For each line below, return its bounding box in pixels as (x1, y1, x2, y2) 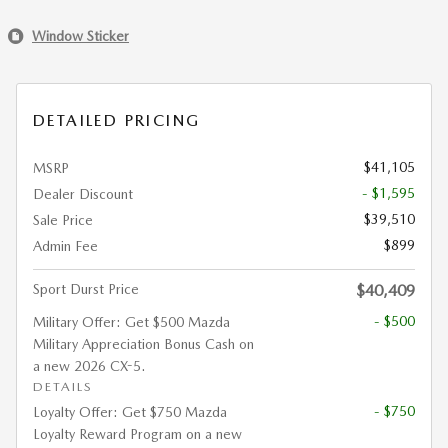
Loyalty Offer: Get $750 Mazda (33, 404, 227, 420)
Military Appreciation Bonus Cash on (33, 336, 254, 352)
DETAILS (33, 379, 93, 394)
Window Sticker (32, 27, 129, 44)
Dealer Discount (33, 186, 133, 202)
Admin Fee (33, 238, 98, 254)
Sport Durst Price (33, 281, 139, 297)
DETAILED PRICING (33, 111, 201, 130)
